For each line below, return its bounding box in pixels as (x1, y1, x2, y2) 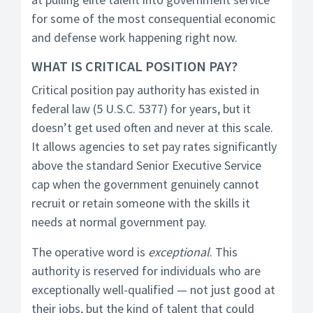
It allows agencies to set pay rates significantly (31, 138, 277, 154)
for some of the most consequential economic (31, 10, 275, 27)
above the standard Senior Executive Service (31, 157, 261, 173)
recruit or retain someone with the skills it (31, 195, 250, 211)
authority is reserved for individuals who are (31, 263, 261, 279)
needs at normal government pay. (31, 214, 207, 230)
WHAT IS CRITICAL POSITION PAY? (31, 57, 238, 75)
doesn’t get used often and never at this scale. (31, 119, 273, 136)
